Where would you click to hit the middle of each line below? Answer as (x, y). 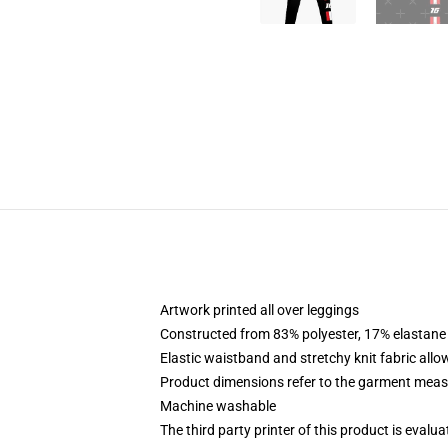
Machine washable (218, 406)
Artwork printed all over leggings (259, 310)
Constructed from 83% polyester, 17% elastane (303, 334)
